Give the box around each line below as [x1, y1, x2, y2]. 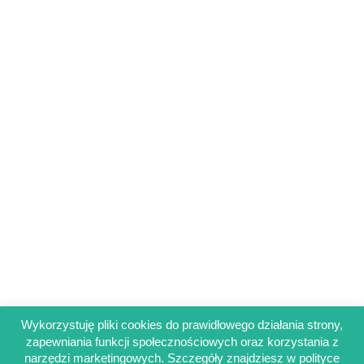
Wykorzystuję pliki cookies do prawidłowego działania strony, [21, 318, 343, 332]
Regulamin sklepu [123, 349, 207, 362]
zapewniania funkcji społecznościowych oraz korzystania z [25, 334, 339, 349]
